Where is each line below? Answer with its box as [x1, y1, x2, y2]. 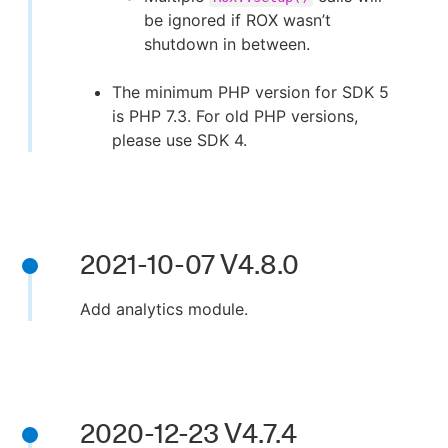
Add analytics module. [80, 299, 248, 319]
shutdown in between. [144, 34, 310, 54]
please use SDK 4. [112, 130, 247, 150]
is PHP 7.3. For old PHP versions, [112, 106, 358, 126]
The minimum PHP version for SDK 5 [112, 82, 389, 102]
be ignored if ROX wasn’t [144, 10, 331, 30]
